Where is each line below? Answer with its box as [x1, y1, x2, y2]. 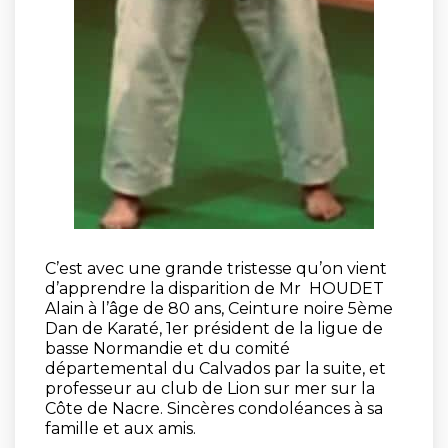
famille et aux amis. [45, 419, 196, 438]
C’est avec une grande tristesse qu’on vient [45, 259, 387, 278]
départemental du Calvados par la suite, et [45, 359, 386, 378]
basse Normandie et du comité [45, 339, 290, 358]
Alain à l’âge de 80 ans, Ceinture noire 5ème [45, 299, 393, 318]
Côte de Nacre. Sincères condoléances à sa [45, 399, 383, 418]
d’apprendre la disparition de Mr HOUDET [45, 279, 384, 298]
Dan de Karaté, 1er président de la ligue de [45, 319, 383, 338]
